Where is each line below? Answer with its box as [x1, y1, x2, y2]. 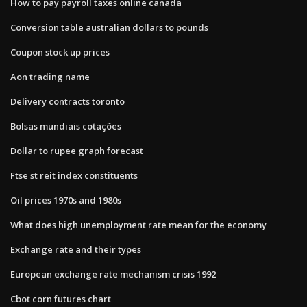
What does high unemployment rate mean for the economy [10, 218, 267, 231]
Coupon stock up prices [10, 45, 110, 58]
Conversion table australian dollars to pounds [10, 21, 208, 34]
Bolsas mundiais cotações [10, 119, 121, 132]
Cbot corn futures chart [10, 292, 111, 305]
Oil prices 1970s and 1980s [10, 193, 121, 206]
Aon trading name [10, 70, 90, 83]
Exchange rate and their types [10, 243, 141, 256]
